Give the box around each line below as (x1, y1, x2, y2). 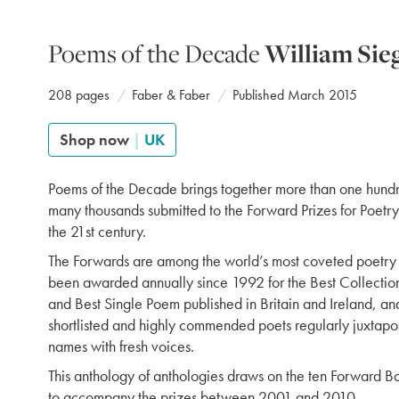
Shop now (60, 129, 133, 150)
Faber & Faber (132, 85, 210, 104)
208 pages (48, 85, 110, 104)
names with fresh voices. (48, 336, 194, 356)
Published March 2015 (232, 85, 357, 104)
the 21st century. (48, 221, 146, 241)
